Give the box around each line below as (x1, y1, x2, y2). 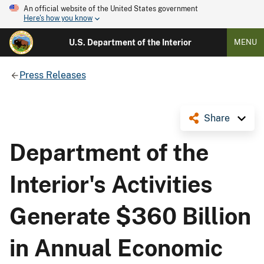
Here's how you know (24, 14, 93, 23)
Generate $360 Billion (9, 202, 251, 230)
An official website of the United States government (24, 5, 198, 13)
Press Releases (19, 69, 86, 81)
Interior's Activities (9, 170, 213, 198)
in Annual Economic (9, 234, 223, 262)
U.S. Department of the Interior (68, 38, 192, 47)
